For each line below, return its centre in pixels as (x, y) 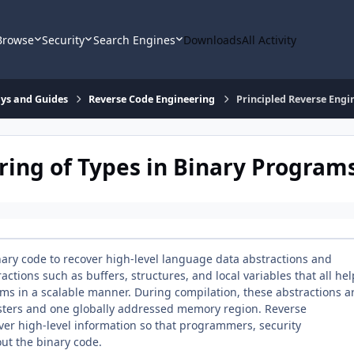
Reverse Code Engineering (152, 99)
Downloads (213, 40)
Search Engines (134, 40)
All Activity (269, 40)
